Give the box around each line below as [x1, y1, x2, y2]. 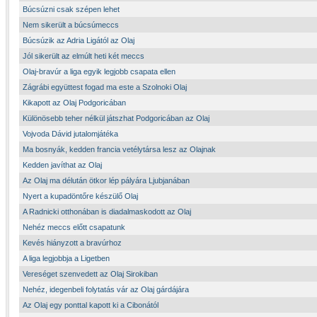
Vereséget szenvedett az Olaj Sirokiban [23, 270, 158, 278]
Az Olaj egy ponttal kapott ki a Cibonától [23, 301, 158, 309]
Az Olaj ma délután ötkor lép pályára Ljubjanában [23, 176, 190, 185]
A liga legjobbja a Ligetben [23, 254, 110, 263]
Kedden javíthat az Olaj [23, 161, 102, 169]
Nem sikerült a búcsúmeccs [23, 21, 119, 29]
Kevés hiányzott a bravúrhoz [23, 238, 122, 247]
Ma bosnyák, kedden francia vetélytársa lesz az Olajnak [23, 145, 216, 154]
